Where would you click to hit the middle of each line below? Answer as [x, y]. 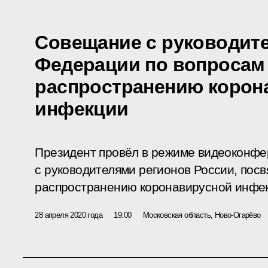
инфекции [82, 109]
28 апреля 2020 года [68, 215]
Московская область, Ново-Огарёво [202, 215]
